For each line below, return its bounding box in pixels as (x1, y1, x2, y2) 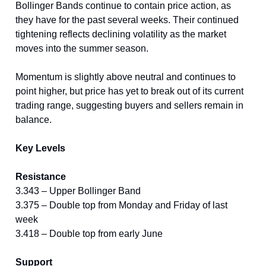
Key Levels (15, 142, 65, 153)
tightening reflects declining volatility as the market (15, 28, 226, 39)
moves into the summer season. (15, 43, 148, 53)
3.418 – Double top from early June (15, 228, 163, 239)
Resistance (15, 171, 66, 182)
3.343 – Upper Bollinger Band (15, 185, 141, 196)
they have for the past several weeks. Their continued (15, 14, 239, 25)
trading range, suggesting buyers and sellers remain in (15, 100, 243, 110)
